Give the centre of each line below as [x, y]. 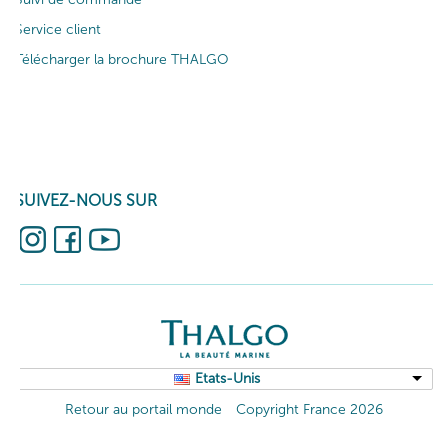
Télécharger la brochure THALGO [122, 60]
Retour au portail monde [143, 410]
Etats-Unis [227, 379]
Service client [58, 30]
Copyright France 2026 [309, 410]
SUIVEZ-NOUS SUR [86, 201]
